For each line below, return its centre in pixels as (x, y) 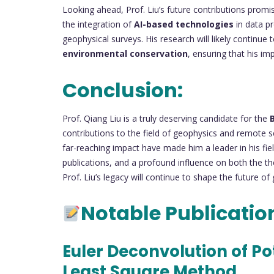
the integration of (98, 24)
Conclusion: (123, 90)
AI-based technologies (184, 24)
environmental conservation (125, 54)
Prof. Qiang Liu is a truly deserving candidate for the (166, 118)
